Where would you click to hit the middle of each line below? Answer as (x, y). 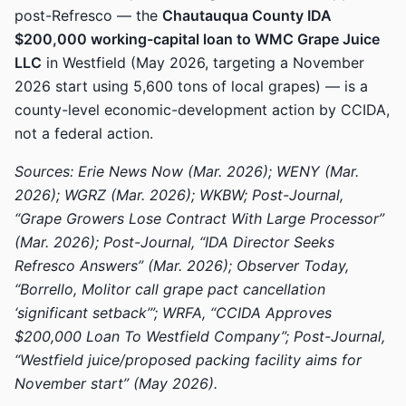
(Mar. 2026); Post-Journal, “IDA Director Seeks (174, 242)
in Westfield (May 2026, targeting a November (203, 63)
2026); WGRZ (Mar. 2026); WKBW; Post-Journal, (179, 195)
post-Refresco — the (88, 15)
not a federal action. (84, 133)
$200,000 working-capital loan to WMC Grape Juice (197, 39)
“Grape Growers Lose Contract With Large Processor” (199, 218)
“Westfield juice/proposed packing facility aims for (188, 360)
